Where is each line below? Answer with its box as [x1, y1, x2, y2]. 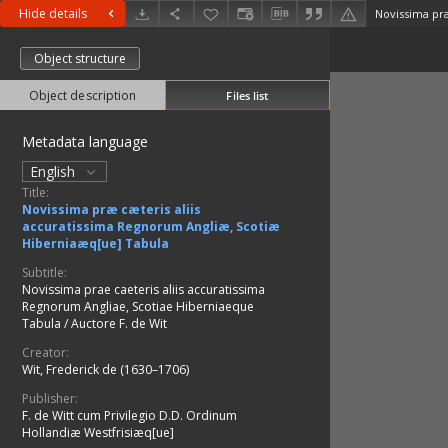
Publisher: [22, 390, 78, 408]
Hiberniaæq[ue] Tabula [22, 235, 169, 253]
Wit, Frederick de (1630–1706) [22, 361, 189, 379]
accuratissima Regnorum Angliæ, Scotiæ [22, 218, 280, 236]
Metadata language [22, 132, 148, 152]
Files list [226, 87, 269, 103]
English [30, 162, 80, 182]
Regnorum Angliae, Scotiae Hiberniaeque [22, 298, 254, 316]
